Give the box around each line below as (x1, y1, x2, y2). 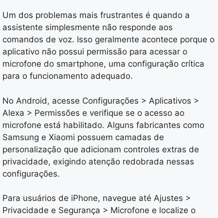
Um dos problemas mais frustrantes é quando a (2, 10, 190, 20)
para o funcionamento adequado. (2, 71, 133, 81)
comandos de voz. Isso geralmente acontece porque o (2, 35, 215, 45)
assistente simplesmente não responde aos (2, 22, 173, 33)
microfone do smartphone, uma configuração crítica (2, 59, 204, 69)
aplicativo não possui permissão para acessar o (2, 47, 187, 57)
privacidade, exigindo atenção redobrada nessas (2, 156, 194, 166)
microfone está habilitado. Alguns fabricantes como (2, 120, 204, 130)
